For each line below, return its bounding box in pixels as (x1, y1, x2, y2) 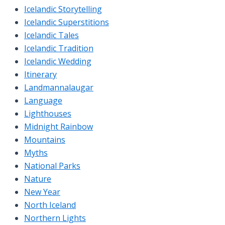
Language (24, 94, 62, 106)
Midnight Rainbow (24, 121, 93, 132)
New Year (24, 186, 60, 197)
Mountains (24, 134, 65, 145)
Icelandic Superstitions (24, 16, 109, 28)
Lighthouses (24, 107, 71, 119)
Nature (24, 173, 51, 184)
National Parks (24, 160, 80, 171)
